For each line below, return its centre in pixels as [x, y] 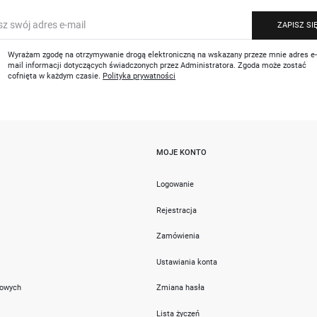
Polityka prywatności [139, 76]
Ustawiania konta [186, 261]
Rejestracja [176, 210]
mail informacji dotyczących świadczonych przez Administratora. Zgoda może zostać [157, 65]
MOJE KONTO [181, 152]
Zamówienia [178, 236]
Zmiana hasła [180, 288]
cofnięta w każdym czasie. [56, 76]
